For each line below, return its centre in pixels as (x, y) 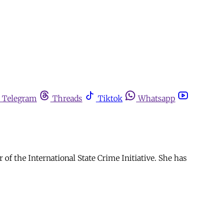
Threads (67, 98)
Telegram (19, 98)
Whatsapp (157, 98)
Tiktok (110, 98)
